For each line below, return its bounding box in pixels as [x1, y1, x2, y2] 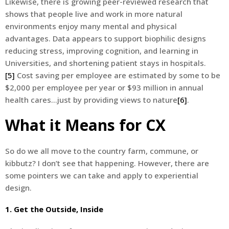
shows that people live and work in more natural [5, 9, 182, 19]
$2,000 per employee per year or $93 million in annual [5, 82, 203, 93]
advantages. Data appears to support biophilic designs [5, 33, 206, 44]
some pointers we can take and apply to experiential [5, 170, 198, 181]
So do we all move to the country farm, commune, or [5, 146, 198, 156]
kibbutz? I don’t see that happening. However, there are [5, 158, 209, 169]
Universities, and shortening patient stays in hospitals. [5, 58, 206, 68]
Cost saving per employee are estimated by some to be [15, 70, 220, 81]
